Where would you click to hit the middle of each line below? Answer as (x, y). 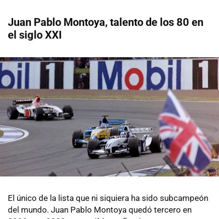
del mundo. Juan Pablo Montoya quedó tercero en (100, 210)
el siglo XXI (35, 35)
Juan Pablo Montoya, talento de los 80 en (106, 22)
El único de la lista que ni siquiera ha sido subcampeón (108, 198)
